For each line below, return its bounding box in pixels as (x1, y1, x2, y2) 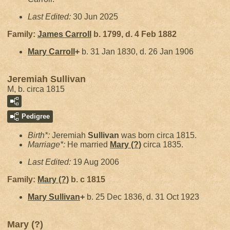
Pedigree (22, 112, 50, 120)
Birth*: (28, 131, 52, 140)
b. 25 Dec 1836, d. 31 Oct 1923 (85, 193, 199, 201)
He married (67, 140, 110, 149)
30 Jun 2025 (73, 12, 118, 21)
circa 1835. (141, 140, 183, 149)
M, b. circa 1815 (7, 85, 65, 93)
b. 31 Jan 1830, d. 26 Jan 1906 (80, 47, 194, 56)
